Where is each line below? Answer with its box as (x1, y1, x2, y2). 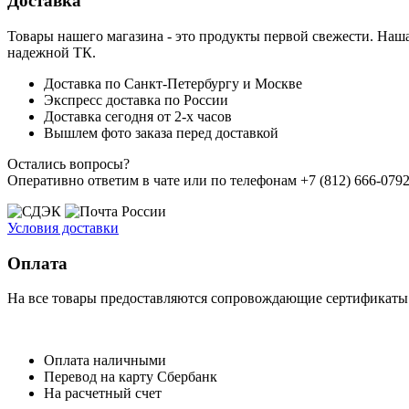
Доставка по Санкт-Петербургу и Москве (44, 76, 302, 91)
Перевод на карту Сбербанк (44, 369, 217, 385)
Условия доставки (7, 220, 119, 236)
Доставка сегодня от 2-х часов (44, 109, 232, 124)
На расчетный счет (44, 385, 162, 402)
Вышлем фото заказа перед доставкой (44, 125, 278, 141)
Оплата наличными (44, 352, 166, 369)
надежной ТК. (7, 45, 96, 60)
